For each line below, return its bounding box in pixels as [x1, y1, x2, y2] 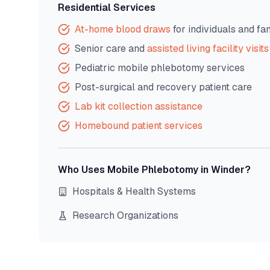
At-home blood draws [75, 23, 171, 36]
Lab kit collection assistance [75, 100, 202, 113]
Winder [211, 163, 245, 176]
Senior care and [75, 42, 147, 55]
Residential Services [58, 1, 155, 14]
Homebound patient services [75, 119, 202, 132]
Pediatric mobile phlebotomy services [75, 61, 245, 74]
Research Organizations [72, 209, 178, 222]
